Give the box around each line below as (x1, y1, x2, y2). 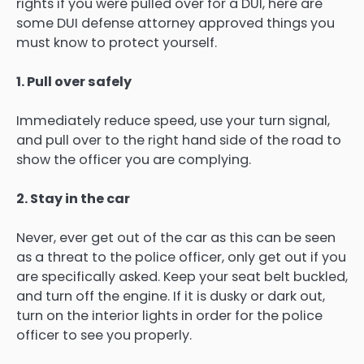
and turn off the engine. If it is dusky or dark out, (16, 287, 325, 306)
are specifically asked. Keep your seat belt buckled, (16, 267, 348, 287)
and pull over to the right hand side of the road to (16, 131, 341, 150)
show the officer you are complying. (16, 150, 251, 170)
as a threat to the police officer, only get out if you (16, 248, 346, 267)
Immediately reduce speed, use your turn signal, (16, 111, 330, 131)
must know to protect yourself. (16, 33, 217, 53)
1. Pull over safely (16, 72, 132, 92)
